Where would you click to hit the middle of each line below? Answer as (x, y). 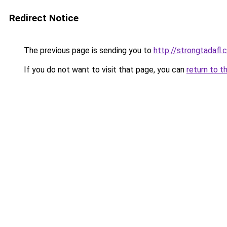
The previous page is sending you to (88, 50)
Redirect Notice (44, 18)
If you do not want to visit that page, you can (104, 70)
